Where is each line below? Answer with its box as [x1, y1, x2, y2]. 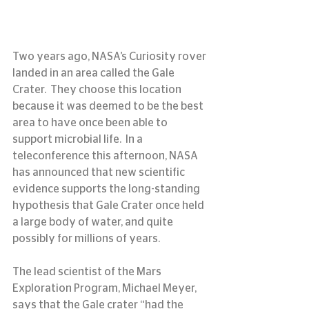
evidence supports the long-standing [12, 183, 202, 195]
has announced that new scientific [12, 167, 187, 179]
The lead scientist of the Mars [12, 266, 163, 278]
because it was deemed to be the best [12, 101, 206, 112]
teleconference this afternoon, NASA [12, 150, 200, 162]
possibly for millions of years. [12, 233, 160, 245]
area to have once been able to [12, 117, 170, 129]
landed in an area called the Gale [12, 68, 177, 79]
